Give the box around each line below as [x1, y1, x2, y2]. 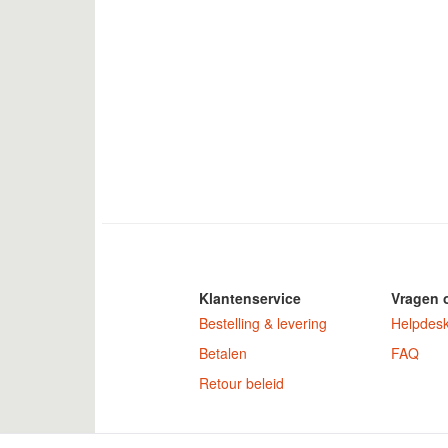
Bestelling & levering [198, 313, 327, 334]
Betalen [198, 343, 247, 364]
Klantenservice [198, 288, 301, 309]
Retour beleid [198, 373, 284, 394]
